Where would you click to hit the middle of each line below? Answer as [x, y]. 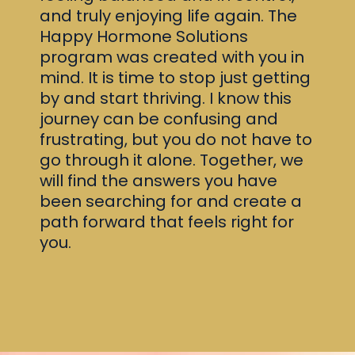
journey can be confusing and [159, 118]
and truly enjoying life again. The [168, 15]
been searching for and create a [171, 201]
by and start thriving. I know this [166, 98]
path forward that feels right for [167, 221]
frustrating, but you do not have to [176, 139]
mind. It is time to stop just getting [175, 77]
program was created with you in [172, 57]
